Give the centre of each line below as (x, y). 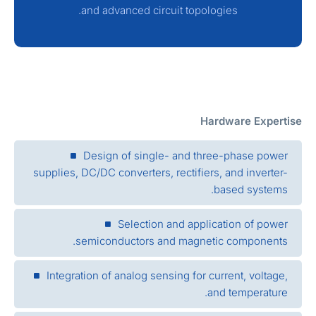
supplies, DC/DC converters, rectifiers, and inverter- (178, 172)
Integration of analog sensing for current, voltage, (185, 275)
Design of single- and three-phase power (203, 155)
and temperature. (265, 292)
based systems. (268, 189)
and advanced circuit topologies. (177, 10)
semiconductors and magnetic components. (199, 241)
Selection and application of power (220, 224)
